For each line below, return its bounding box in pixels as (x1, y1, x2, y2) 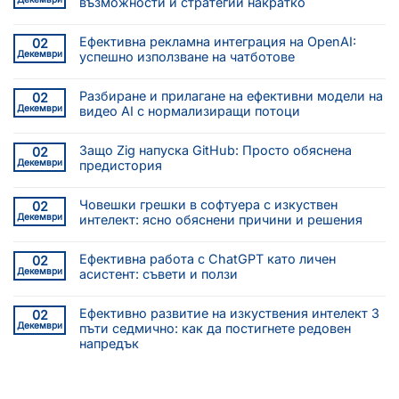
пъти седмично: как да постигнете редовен (79, 321, 351, 337)
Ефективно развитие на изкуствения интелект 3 (79, 305, 379, 322)
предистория (79, 158, 162, 174)
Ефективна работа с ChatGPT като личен (79, 251, 336, 267)
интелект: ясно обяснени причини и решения (79, 212, 362, 228)
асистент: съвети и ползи (79, 266, 238, 282)
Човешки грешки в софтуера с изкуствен (79, 197, 338, 213)
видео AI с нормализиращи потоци (79, 103, 300, 119)
